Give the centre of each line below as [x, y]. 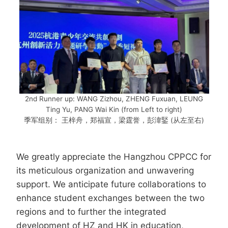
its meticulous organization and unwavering [105, 171]
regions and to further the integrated [91, 212]
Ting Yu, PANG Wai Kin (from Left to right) [114, 110]
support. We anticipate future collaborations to [111, 184]
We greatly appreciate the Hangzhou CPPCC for [114, 157]
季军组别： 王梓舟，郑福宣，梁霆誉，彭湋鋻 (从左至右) [114, 120]
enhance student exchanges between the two [110, 198]
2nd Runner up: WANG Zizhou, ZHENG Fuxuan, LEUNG [114, 99]
